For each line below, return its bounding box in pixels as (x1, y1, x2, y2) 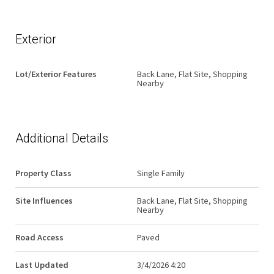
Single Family (137, 168, 185, 179)
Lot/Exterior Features (15, 68, 97, 80)
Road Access (15, 232, 64, 243)
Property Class (15, 168, 72, 179)
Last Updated (15, 259, 68, 271)
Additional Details (15, 131, 108, 146)
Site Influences (15, 195, 73, 207)
